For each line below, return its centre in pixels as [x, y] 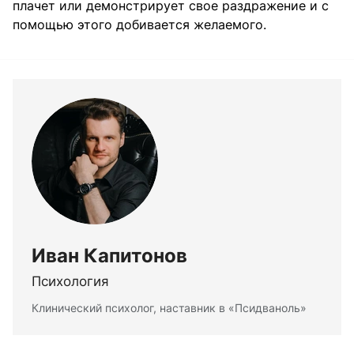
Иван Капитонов [109, 256]
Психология [70, 282]
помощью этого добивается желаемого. [141, 25]
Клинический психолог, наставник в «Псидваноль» [169, 308]
